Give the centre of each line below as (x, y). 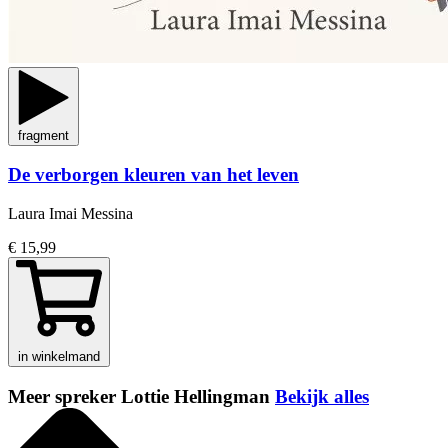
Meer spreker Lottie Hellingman (141, 396)
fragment (43, 135)
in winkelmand (59, 356)
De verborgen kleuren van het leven (153, 175)
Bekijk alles (322, 396)
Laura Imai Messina (70, 213)
